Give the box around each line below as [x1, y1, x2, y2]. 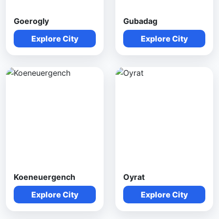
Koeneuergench [14, 172, 75, 182]
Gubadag [123, 16, 157, 26]
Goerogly [14, 16, 49, 26]
